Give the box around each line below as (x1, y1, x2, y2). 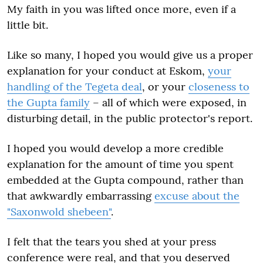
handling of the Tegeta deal (7, 80, 142, 93)
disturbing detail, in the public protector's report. (7, 112, 252, 125)
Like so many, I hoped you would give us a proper (7, 48, 253, 62)
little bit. (7, 18, 48, 32)
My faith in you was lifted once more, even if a (7, 2, 236, 16)
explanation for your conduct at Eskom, (7, 64, 208, 77)
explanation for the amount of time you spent (7, 157, 234, 171)
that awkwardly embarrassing (7, 189, 154, 203)
